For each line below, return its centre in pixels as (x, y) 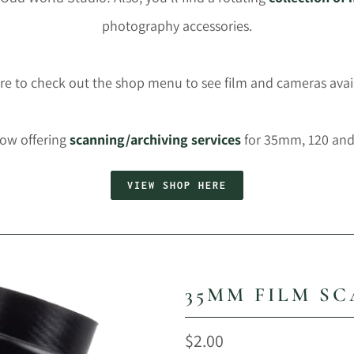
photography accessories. (177, 25)
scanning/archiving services (155, 139)
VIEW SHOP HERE (177, 185)
